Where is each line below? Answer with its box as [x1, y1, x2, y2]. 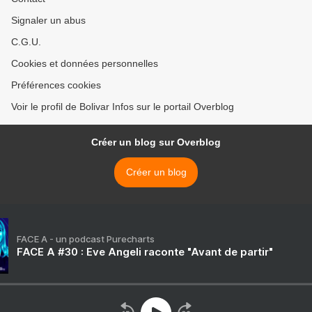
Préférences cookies [11, 79, 101, 91]
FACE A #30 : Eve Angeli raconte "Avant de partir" [17, 245, 273, 258]
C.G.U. [11, 36, 41, 47]
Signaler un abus [11, 15, 86, 26]
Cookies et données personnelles [11, 58, 158, 69]
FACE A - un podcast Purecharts [17, 233, 155, 244]
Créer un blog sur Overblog [91, 136, 221, 148]
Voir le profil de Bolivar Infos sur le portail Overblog [11, 101, 234, 112]
